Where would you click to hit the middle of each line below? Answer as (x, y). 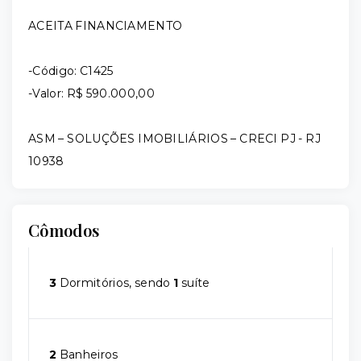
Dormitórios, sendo (115, 283)
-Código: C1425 (71, 71)
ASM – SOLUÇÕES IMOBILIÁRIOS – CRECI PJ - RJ (174, 139)
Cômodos (64, 230)
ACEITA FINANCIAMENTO (106, 26)
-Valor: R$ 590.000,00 (91, 93)
